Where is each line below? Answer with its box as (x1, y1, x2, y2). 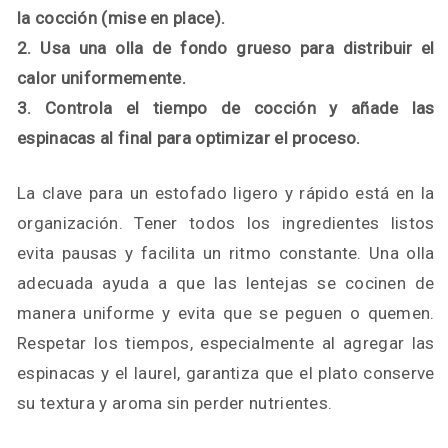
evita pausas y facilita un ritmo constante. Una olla (17, 243, 435, 263)
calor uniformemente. (17, 68, 187, 88)
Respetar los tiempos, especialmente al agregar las (17, 333, 435, 353)
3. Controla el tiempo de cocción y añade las (17, 98, 435, 118)
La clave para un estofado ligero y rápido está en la (17, 183, 435, 203)
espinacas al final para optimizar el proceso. (17, 128, 361, 148)
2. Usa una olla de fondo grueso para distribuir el (17, 38, 435, 58)
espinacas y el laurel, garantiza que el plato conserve (17, 363, 435, 383)
